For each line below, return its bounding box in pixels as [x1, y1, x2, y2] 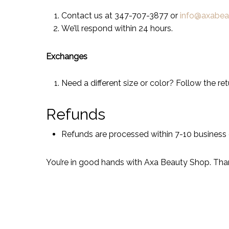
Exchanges [46, 52, 87, 61]
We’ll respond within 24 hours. [61, 24, 173, 33]
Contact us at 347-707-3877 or [61, 11, 180, 20]
